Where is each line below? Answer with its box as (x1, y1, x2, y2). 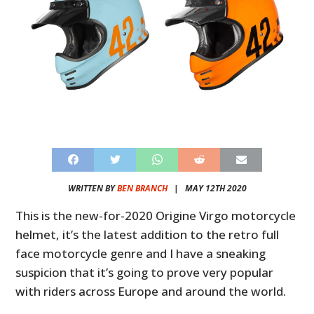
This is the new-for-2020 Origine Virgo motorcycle (15, 207, 296, 224)
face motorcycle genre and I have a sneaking (15, 245, 266, 261)
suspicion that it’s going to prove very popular (15, 264, 274, 280)
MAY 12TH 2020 (184, 182, 247, 194)
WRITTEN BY (67, 182, 117, 194)
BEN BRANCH (116, 182, 168, 194)
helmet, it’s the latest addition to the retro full (15, 226, 280, 243)
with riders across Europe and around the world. (15, 282, 287, 299)
